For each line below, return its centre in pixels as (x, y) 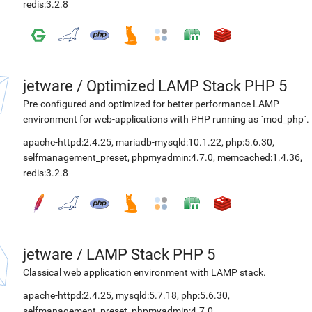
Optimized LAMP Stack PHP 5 (187, 86)
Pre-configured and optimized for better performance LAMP (151, 104)
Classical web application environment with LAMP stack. (145, 272)
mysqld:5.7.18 (146, 295)
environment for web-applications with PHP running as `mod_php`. (166, 119)
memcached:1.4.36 (259, 157)
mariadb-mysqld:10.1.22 (169, 142)
